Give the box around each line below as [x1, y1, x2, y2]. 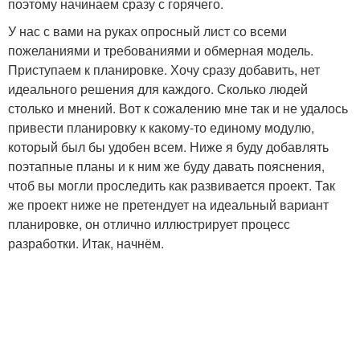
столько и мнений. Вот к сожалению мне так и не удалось [8, 99, 348, 117]
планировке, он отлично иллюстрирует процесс [8, 215, 290, 233]
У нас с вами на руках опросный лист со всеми [8, 22, 287, 40]
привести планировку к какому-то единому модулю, [8, 118, 314, 137]
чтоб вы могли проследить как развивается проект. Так [8, 176, 335, 194]
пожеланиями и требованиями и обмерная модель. [8, 41, 313, 59]
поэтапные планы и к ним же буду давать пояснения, [8, 157, 325, 175]
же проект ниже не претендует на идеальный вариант [8, 195, 329, 214]
